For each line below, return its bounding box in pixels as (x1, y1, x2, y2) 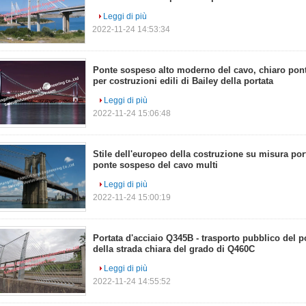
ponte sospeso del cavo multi (93, 160, 218, 170)
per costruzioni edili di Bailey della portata (93, 76, 273, 86)
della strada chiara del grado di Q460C (93, 244, 255, 254)
